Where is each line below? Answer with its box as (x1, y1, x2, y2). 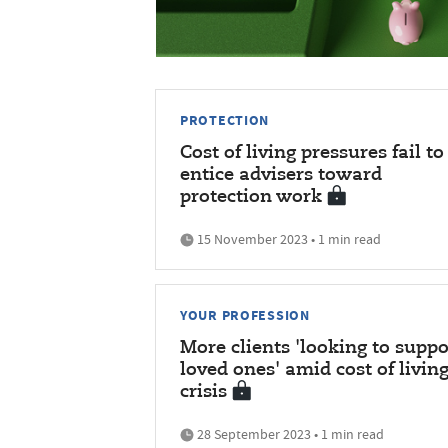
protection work (180, 187, 322, 206)
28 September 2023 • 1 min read (194, 424, 384, 443)
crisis (180, 382, 227, 401)
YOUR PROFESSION (180, 304, 310, 325)
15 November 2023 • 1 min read (194, 229, 381, 248)
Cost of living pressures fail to (180, 143, 444, 162)
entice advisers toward (180, 165, 382, 184)
